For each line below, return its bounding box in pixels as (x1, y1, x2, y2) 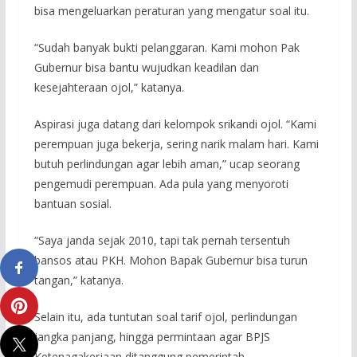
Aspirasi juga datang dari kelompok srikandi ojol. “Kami (33, 116, 316, 131)
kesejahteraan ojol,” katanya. (33, 79, 184, 95)
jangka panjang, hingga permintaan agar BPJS (33, 328, 270, 344)
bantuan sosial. (33, 195, 112, 211)
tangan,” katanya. (33, 272, 124, 288)
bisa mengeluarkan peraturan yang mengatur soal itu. (33, 2, 309, 18)
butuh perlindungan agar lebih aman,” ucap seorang (33, 155, 300, 171)
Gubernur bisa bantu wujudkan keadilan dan (33, 59, 259, 75)
